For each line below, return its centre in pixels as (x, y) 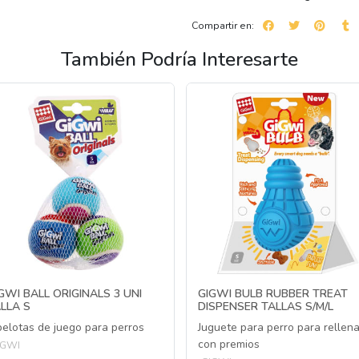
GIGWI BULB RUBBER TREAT (273, 294)
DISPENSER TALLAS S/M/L (266, 307)
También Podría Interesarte (179, 60)
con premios (229, 345)
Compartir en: (223, 25)
